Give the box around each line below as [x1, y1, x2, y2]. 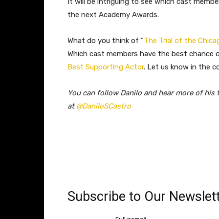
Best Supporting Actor [67, 62, 144, 71]
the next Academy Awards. [67, 10, 159, 19]
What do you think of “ [67, 36, 144, 45]
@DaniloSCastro [76, 101, 131, 110]
